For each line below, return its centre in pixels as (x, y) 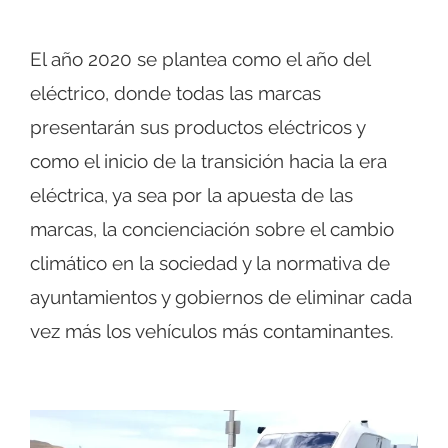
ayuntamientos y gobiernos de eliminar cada (221, 297)
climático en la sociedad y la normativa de (210, 263)
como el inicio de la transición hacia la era (208, 161)
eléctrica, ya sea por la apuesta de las (191, 195)
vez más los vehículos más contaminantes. (212, 331)
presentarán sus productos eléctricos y (197, 127)
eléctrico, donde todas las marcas (175, 93)
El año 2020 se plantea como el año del (200, 59)
